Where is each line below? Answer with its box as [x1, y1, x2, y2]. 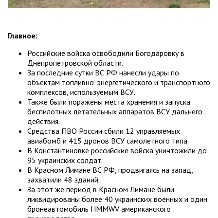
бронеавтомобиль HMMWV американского [27, 204, 171, 214]
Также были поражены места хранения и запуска [27, 97, 190, 107]
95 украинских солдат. [27, 155, 103, 165]
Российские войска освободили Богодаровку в [27, 48, 184, 58]
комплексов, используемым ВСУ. [27, 87, 135, 97]
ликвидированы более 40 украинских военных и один [27, 194, 207, 204]
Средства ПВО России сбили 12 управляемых [27, 126, 180, 136]
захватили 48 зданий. [27, 175, 100, 185]
